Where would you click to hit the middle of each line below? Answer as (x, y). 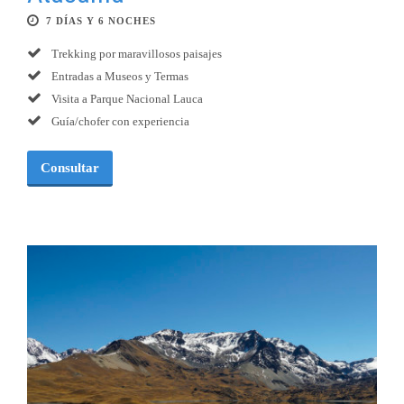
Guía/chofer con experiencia (119, 122)
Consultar (70, 168)
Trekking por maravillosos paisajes (135, 54)
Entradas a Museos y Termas (119, 77)
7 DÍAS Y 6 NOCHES (101, 21)
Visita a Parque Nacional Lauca (126, 99)
